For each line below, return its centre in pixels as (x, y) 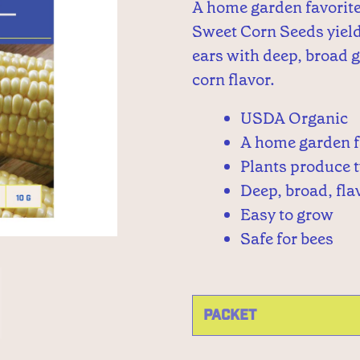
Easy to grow (287, 215)
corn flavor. (233, 80)
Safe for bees (287, 239)
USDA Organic (294, 118)
